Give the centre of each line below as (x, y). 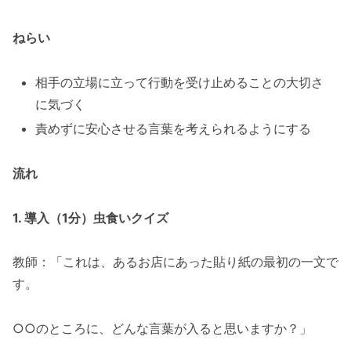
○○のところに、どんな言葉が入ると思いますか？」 (162, 329)
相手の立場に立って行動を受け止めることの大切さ (180, 82)
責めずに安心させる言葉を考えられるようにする (174, 128)
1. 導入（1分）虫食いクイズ (90, 217)
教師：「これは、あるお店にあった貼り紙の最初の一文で (175, 262)
